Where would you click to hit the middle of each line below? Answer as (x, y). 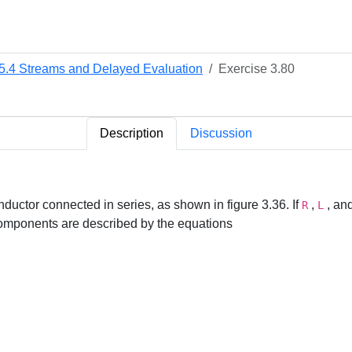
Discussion (221, 133)
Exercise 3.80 (257, 69)
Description (132, 133)
